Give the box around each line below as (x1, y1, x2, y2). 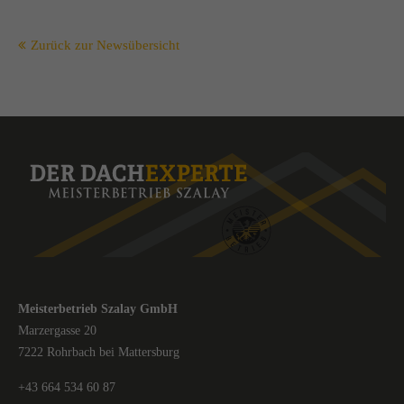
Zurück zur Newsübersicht (31, 38, 179, 52)
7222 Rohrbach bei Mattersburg (18, 345, 179, 360)
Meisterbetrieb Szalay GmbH (18, 302, 178, 317)
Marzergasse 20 (18, 324, 96, 338)
